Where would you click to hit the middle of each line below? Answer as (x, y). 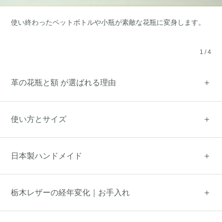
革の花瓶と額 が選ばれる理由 (64, 83)
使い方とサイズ (39, 119)
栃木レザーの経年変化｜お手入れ (71, 192)
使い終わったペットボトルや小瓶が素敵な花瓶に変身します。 (108, 22)
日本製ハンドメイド (47, 156)
